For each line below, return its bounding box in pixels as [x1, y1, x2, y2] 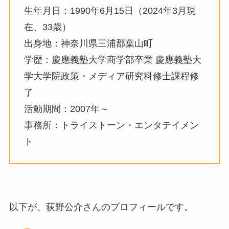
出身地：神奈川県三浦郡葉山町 [24, 38, 153, 49]
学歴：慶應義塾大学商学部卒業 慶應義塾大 [24, 54, 201, 65]
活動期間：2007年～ [24, 103, 109, 114]
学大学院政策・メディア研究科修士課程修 [24, 71, 199, 81]
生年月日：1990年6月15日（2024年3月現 [24, 5, 196, 16]
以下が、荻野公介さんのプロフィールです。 [9, 202, 193, 213]
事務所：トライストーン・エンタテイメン [24, 120, 199, 130]
